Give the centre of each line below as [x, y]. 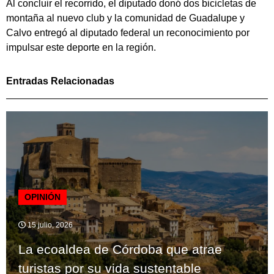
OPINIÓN [43, 197]
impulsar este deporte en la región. [81, 48]
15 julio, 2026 [49, 225]
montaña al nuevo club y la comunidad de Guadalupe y [125, 18]
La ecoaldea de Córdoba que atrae [120, 249]
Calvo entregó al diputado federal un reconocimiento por [128, 33]
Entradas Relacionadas [60, 81]
